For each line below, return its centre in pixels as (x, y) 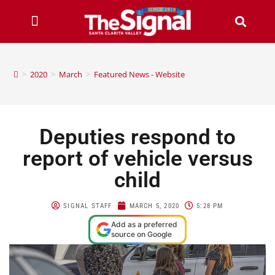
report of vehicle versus (137, 158)
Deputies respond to (137, 137)
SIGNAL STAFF (88, 206)
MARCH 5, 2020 (154, 206)
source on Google (141, 234)
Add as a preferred (144, 224)
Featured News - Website (140, 74)
